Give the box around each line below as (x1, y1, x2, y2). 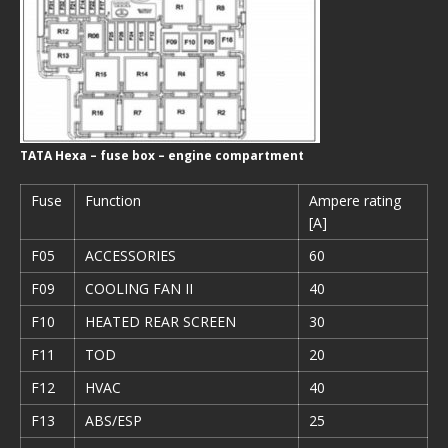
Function (85, 191, 141, 210)
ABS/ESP (85, 411, 142, 430)
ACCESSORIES (85, 246, 176, 265)
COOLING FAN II (85, 279, 193, 298)
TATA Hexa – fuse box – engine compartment (20, 147, 304, 164)
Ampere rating (309, 191, 401, 210)
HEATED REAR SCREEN (85, 312, 236, 331)
